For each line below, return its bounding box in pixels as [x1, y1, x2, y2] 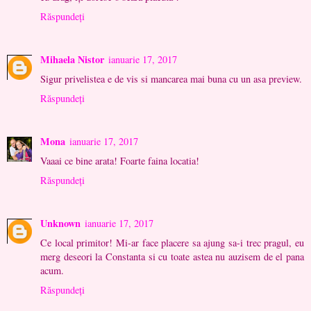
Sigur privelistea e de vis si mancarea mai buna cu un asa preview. [40, 72, 302, 86]
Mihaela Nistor [40, 52, 104, 67]
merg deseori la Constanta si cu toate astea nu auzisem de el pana [40, 250, 304, 264]
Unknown [40, 216, 81, 231]
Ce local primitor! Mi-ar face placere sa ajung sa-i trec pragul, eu [40, 236, 304, 250]
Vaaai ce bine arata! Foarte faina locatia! [40, 154, 199, 168]
